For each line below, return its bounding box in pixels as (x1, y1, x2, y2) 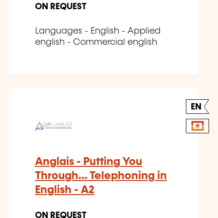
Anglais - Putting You (35, 156, 142, 167)
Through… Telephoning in (35, 170, 167, 182)
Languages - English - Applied (35, 26, 161, 36)
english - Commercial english (35, 37, 157, 47)
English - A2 (35, 184, 94, 196)
